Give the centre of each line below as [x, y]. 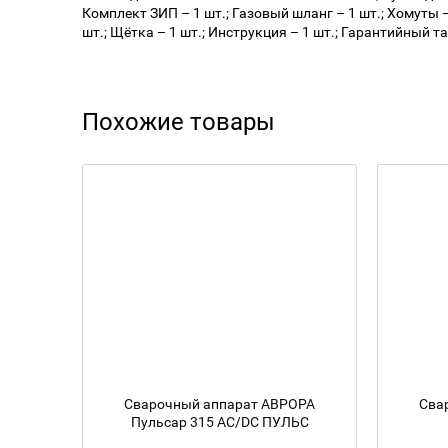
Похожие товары [178, 122]
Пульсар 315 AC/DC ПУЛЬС [219, 422]
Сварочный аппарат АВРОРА [219, 404]
